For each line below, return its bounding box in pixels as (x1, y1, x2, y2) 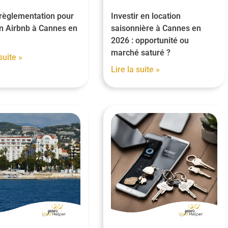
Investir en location (110, 11, 181, 21)
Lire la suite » (110, 64, 160, 74)
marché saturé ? (110, 47, 170, 58)
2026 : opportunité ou (110, 35, 189, 45)
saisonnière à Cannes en (110, 23, 201, 33)
